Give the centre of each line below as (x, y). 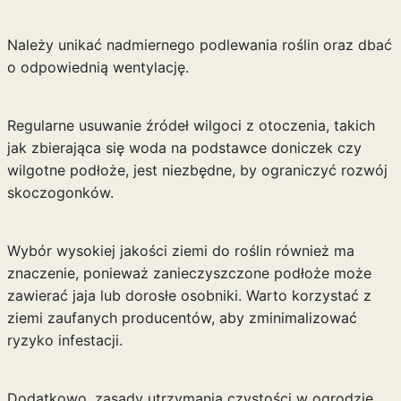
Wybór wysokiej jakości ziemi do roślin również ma (180, 251)
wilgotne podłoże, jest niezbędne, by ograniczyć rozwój (197, 170)
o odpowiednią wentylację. (98, 67)
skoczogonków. (60, 192)
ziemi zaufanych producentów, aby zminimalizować (182, 318)
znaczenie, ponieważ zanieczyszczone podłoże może (189, 273)
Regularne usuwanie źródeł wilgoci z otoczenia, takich (191, 125)
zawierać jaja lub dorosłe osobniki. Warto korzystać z (189, 295)
